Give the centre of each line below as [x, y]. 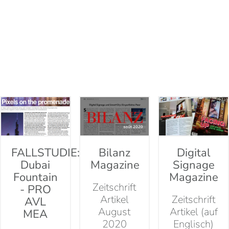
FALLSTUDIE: [46, 153]
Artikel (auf [193, 212]
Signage [193, 165]
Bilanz [114, 153]
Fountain [35, 178]
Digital [193, 153]
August [114, 212]
